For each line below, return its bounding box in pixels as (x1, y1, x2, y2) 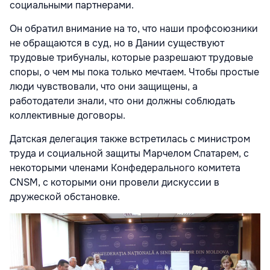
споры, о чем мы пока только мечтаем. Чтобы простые (10, 65, 259, 78)
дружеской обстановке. (10, 190, 120, 203)
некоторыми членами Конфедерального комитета (10, 161, 240, 174)
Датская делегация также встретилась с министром (10, 132, 250, 145)
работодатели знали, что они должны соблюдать (10, 94, 235, 107)
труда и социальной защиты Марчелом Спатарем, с (10, 146, 249, 160)
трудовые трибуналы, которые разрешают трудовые (10, 51, 253, 64)
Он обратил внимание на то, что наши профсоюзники (10, 22, 258, 35)
